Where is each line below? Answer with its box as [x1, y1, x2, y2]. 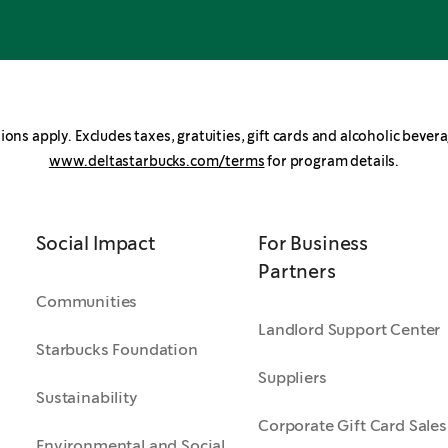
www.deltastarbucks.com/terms [48, 152, 265, 170]
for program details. [264, 152, 400, 170]
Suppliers [258, 367, 327, 388]
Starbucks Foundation [36, 339, 198, 360]
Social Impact [36, 231, 156, 256]
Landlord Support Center [258, 319, 441, 340]
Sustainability [36, 387, 138, 408]
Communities [36, 291, 138, 312]
